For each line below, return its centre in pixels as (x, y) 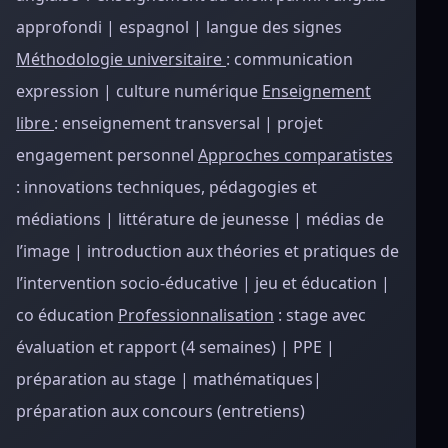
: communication (289, 59)
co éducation (67, 315)
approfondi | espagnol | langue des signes (179, 27)
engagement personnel (107, 155)
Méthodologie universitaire (121, 59)
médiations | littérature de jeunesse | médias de (200, 219)
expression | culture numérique (139, 91)
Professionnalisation (196, 315)
